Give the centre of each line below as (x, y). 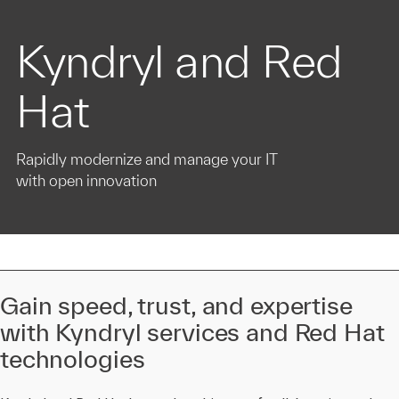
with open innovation (86, 180)
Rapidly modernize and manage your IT (147, 159)
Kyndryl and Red (179, 61)
